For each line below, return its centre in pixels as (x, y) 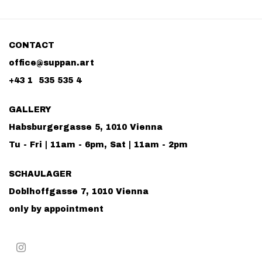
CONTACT (32, 46)
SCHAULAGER (40, 174)
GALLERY (30, 110)
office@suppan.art (51, 63)
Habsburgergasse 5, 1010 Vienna (86, 127)
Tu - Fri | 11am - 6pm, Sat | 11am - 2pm (98, 145)
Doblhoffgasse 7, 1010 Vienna (79, 192)
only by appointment (56, 209)
